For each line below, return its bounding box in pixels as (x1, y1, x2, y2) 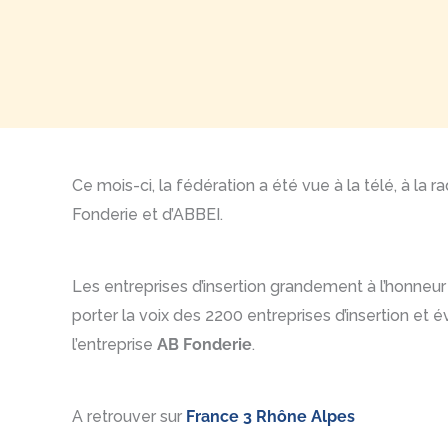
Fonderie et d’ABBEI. (72, 204, 223, 224)
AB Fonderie (157, 335, 252, 355)
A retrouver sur (72, 407, 186, 427)
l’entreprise (72, 335, 157, 355)
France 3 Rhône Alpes (186, 407, 355, 427)
